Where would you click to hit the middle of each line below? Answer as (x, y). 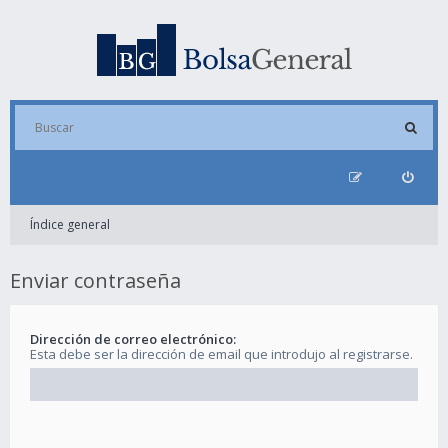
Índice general (70, 224)
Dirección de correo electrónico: (133, 338)
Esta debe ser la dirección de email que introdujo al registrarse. (221, 353)
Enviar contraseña (95, 280)
